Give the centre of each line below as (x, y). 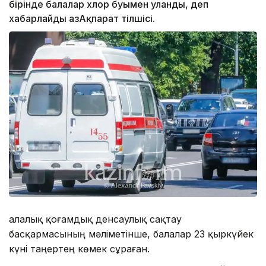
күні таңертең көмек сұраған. (79, 248)
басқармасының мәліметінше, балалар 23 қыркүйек (131, 234)
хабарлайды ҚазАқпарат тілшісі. (82, 19)
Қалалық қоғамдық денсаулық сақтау (95, 219)
